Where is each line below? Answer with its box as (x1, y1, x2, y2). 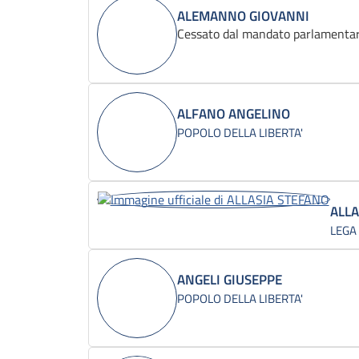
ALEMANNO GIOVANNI (176, 5, 309, 26)
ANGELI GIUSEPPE (176, 268, 282, 290)
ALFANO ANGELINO (176, 103, 290, 124)
